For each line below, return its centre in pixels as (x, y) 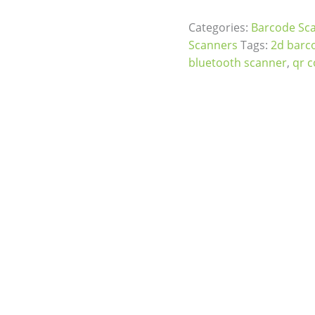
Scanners (213, 45)
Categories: (219, 28)
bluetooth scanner (237, 63)
